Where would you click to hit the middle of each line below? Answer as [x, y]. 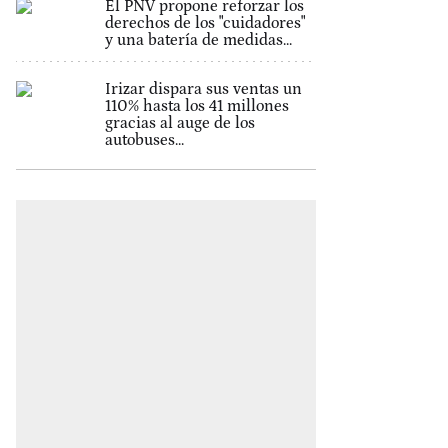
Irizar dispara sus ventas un [203, 89]
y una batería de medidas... [198, 40]
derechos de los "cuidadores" [204, 23]
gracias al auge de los [179, 123]
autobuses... [144, 140]
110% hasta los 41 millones [196, 106]
